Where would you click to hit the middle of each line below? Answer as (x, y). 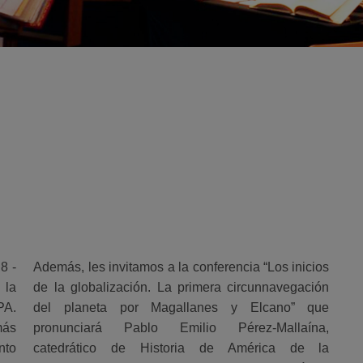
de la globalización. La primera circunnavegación (181, 287)
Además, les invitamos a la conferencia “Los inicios (181, 267)
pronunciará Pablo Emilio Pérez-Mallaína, (181, 327)
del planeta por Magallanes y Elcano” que (181, 307)
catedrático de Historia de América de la (181, 348)
